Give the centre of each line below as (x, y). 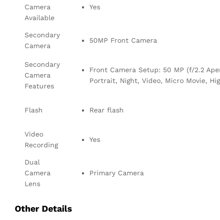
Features (39, 86)
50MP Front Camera (123, 41)
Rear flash (107, 110)
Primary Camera (117, 173)
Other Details (43, 209)
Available (40, 18)
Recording (41, 145)
